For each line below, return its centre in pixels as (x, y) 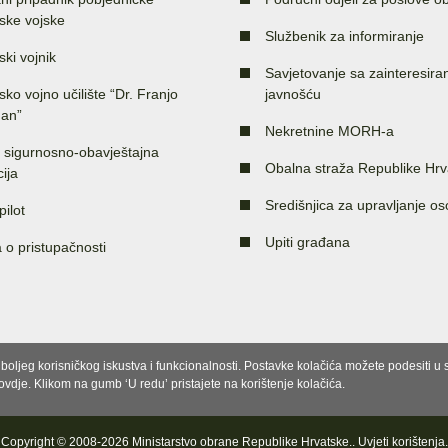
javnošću (293, 93)
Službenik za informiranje (344, 35)
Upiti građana (307, 241)
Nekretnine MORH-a (329, 130)
